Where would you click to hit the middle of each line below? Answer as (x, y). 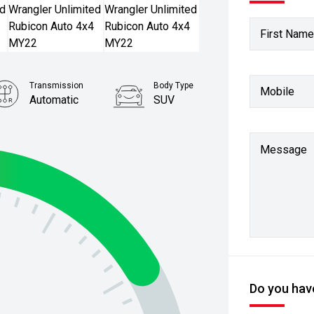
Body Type (174, 86)
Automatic (54, 100)
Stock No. (169, 128)
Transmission (56, 86)
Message (284, 150)
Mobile (278, 91)
